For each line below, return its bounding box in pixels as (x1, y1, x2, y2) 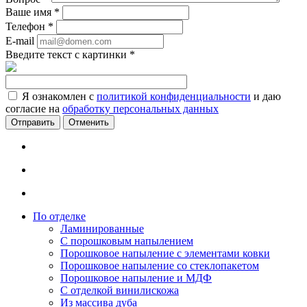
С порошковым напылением (60, 235, 193, 247)
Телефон (5, 21, 48, 33)
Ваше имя (5, 6, 54, 19)
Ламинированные (60, 223, 144, 235)
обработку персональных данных (62, 103, 219, 115)
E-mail (5, 35, 34, 47)
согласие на (5, 103, 62, 115)
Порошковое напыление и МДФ (60, 272, 212, 284)
